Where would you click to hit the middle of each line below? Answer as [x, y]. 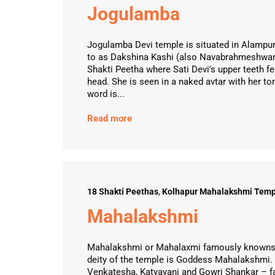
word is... [106, 94]
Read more [110, 118]
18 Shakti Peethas [123, 192]
